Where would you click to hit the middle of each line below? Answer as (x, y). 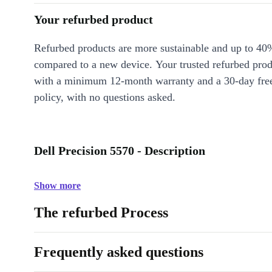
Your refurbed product (93, 19)
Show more (57, 185)
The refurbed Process (101, 212)
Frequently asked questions (119, 252)
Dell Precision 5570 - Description (120, 151)
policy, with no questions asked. (105, 97)
